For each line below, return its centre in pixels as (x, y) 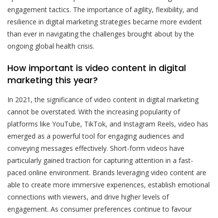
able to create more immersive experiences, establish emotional (109, 185)
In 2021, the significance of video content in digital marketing (103, 100)
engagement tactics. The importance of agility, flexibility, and (103, 10)
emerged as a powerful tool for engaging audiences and (96, 136)
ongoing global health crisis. (51, 46)
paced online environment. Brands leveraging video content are (107, 173)
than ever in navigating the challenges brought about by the (101, 34)
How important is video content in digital (97, 68)
